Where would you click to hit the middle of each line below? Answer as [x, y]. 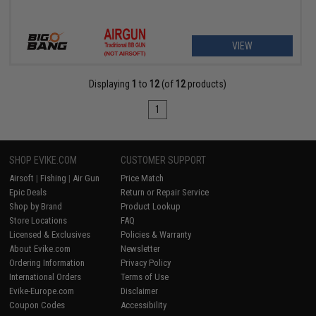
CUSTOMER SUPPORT [164, 160]
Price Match [142, 178]
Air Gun [86, 178]
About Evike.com [40, 249]
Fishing [54, 178]
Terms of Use [145, 277]
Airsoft [22, 178]
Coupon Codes [37, 305]
